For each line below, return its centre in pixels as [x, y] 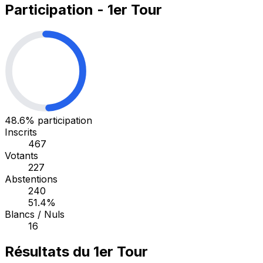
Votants [21, 155]
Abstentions [31, 179]
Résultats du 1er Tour [76, 252]
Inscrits [21, 132]
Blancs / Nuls [35, 214]
